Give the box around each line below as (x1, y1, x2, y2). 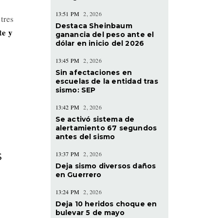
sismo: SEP (55, 85, 96, 94)
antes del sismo (55, 132, 115, 141)
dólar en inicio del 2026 (55, 38, 145, 48)
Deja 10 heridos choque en (55, 199, 157, 208)
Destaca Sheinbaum (55, 21, 132, 30)
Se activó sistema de (55, 114, 135, 124)
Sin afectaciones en (55, 68, 132, 77)
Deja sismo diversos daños (55, 161, 156, 170)
